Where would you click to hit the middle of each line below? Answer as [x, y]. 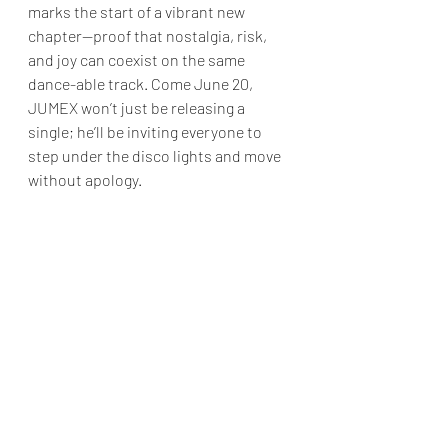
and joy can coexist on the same [138, 59]
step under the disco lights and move [156, 155]
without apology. [85, 179]
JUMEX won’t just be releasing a [138, 107]
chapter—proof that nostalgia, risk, [149, 35]
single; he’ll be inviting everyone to [146, 131]
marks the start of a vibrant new [138, 11]
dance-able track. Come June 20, [142, 83]
